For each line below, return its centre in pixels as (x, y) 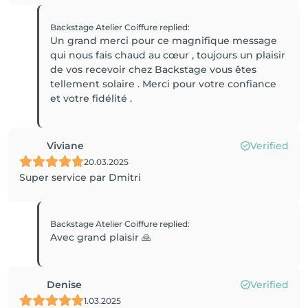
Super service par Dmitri (80, 177)
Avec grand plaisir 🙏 (101, 237)
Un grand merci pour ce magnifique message (164, 41)
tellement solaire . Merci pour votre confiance (164, 84)
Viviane (65, 146)
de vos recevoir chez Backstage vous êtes (154, 69)
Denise (64, 285)
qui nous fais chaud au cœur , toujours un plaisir (168, 55)
